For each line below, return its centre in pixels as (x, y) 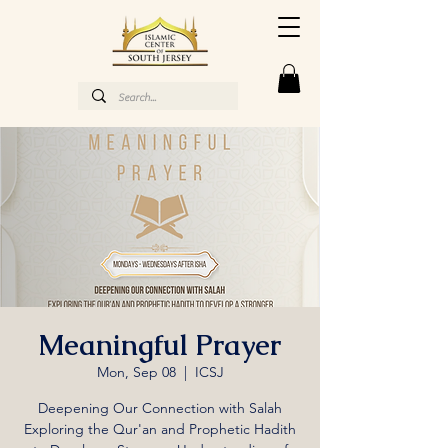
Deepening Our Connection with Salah (160, 407)
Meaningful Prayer (160, 344)
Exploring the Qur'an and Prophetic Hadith (160, 428)
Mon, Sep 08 (136, 371)
